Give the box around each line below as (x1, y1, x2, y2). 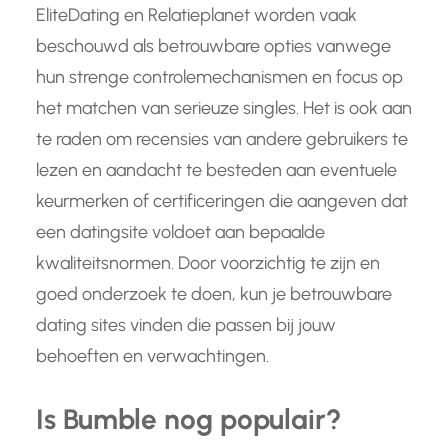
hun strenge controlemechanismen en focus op (36, 65, 403, 88)
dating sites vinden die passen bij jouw (36, 313, 336, 336)
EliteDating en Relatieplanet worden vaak (36, 3, 357, 26)
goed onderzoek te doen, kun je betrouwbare (36, 282, 392, 305)
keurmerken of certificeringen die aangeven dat (36, 189, 408, 212)
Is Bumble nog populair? (36, 401, 342, 436)
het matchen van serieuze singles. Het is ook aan (36, 96, 412, 119)
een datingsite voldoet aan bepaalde (36, 220, 325, 243)
